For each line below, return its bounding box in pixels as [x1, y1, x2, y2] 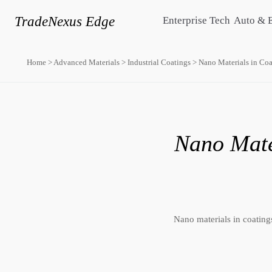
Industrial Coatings [127, 58, 191, 67]
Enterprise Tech [163, 14, 231, 26]
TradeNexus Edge [15, 13, 115, 29]
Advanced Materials [53, 58, 120, 67]
